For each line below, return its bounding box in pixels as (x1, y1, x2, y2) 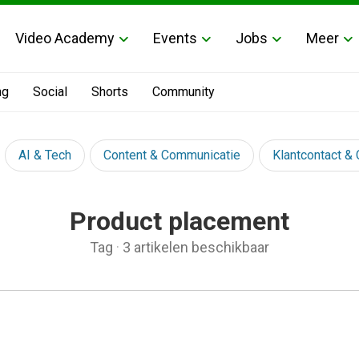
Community (152, 84, 215, 99)
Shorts (91, 84, 128, 99)
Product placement (70, 206, 289, 236)
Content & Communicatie (103, 147, 240, 163)
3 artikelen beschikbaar (123, 239, 269, 256)
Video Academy (15, 29, 115, 46)
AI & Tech (18, 147, 71, 163)
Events (153, 29, 197, 46)
